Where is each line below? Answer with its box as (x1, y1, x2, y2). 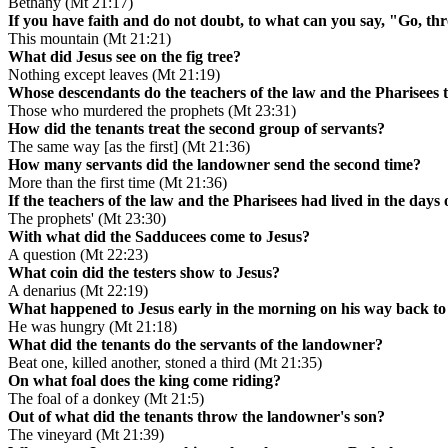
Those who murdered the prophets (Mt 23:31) (8, 102, 296, 120)
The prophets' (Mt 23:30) (8, 210, 166, 228)
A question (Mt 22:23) (8, 246, 148, 264)
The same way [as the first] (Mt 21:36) (8, 138, 250, 156)
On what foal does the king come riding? (8, 372, 281, 390)
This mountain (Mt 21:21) (8, 30, 171, 48)
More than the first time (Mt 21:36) (8, 174, 227, 192)
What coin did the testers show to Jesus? (8, 264, 280, 282)
